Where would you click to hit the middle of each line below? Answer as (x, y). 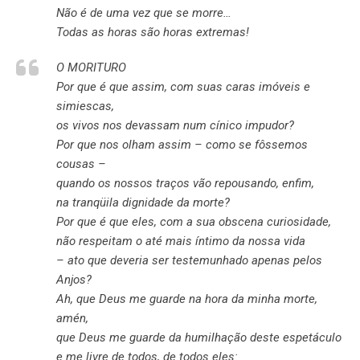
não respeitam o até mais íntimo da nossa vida (181, 241)
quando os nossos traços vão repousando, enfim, (185, 183)
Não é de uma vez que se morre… (144, 13)
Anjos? (74, 280)
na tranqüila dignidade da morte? (143, 202)
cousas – (81, 164)
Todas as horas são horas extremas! (153, 32)
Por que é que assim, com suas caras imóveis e (183, 87)
